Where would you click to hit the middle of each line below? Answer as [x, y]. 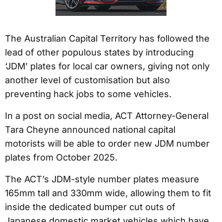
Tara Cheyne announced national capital [90, 130]
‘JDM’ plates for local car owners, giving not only [107, 66]
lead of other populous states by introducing [99, 53]
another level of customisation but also [87, 80]
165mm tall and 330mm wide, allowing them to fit [108, 193]
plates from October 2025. [61, 158]
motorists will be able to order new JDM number [107, 144]
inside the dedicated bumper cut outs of [90, 207]
